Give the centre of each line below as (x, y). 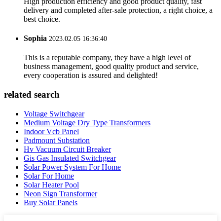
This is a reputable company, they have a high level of (107, 58)
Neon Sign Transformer (60, 193)
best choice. (42, 19)
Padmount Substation (57, 140)
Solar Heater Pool (51, 184)
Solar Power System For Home (72, 167)
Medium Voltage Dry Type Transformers (87, 122)
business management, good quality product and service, (111, 67)
